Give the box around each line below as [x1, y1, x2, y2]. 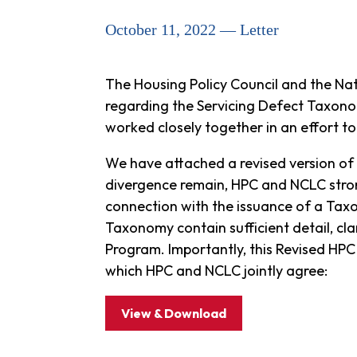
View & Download [121, 305, 226, 321]
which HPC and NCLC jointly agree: [105, 261, 328, 280]
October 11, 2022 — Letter [105, 21, 279, 38]
